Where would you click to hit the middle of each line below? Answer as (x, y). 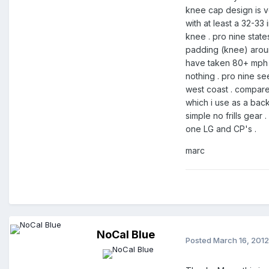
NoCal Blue (125, 235)
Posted (199, 240)
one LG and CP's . (221, 129)
